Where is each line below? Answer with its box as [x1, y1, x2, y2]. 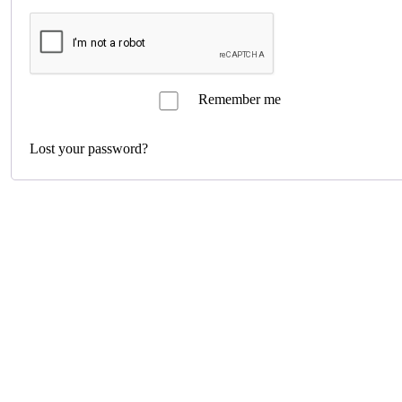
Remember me [197, 92, 281, 108]
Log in [68, 99, 109, 115]
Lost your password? [30, 141, 148, 157]
